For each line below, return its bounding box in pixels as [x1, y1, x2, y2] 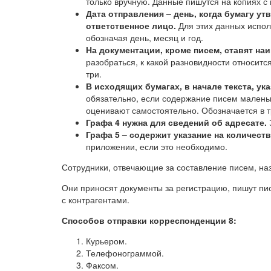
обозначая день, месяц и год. [86, 31, 203, 44]
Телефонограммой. [86, 247, 164, 260]
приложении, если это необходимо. [86, 140, 227, 153]
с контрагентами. [62, 194, 129, 206]
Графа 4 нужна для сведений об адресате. [86, 116, 267, 129]
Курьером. [86, 235, 127, 247]
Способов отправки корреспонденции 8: [62, 214, 237, 227]
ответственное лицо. [86, 19, 176, 32]
